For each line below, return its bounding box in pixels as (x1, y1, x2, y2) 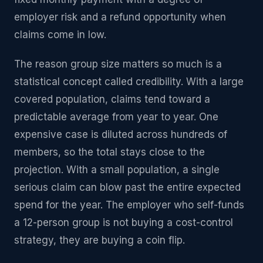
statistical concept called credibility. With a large (14, 76, 244, 87)
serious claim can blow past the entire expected (14, 181, 241, 193)
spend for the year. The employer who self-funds (14, 199, 244, 211)
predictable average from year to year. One (14, 111, 218, 123)
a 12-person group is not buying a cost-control (14, 217, 233, 228)
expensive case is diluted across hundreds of (14, 129, 227, 140)
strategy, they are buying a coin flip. (14, 234, 185, 246)
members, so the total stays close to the (14, 146, 205, 158)
